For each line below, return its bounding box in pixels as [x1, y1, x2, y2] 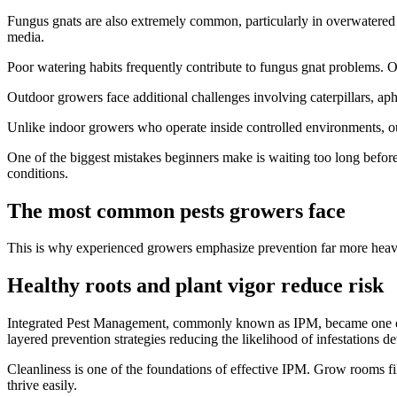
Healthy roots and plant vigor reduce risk [7, 274, 384, 298]
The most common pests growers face [7, 198, 346, 222]
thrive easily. [7, 378, 77, 393]
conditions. [7, 165, 68, 181]
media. [7, 28, 44, 44]
